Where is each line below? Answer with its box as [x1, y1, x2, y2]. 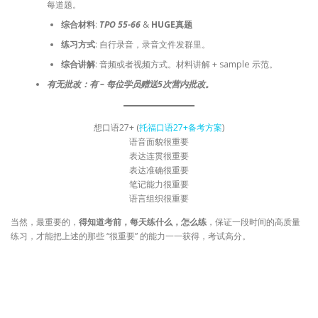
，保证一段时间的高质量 [207, 216, 300, 229]
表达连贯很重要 [129, 149, 189, 162]
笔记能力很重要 [129, 177, 189, 190]
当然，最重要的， [11, 216, 79, 229]
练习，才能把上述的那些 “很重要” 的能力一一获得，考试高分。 [11, 230, 251, 243]
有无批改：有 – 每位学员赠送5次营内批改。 [46, 77, 214, 90]
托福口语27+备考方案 [139, 121, 222, 133]
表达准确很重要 [129, 163, 189, 176]
